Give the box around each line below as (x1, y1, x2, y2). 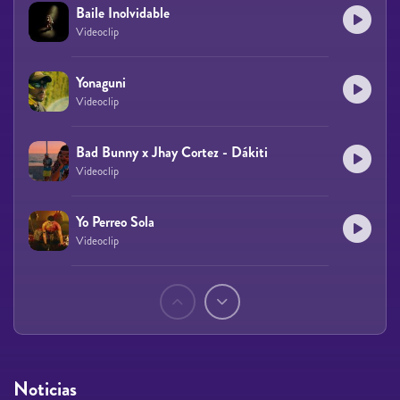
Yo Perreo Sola (76, 211, 154, 232)
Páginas (29, 280, 96, 313)
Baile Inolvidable (76, 2, 170, 23)
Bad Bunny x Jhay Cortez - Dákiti (76, 141, 268, 162)
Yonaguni (76, 71, 126, 93)
